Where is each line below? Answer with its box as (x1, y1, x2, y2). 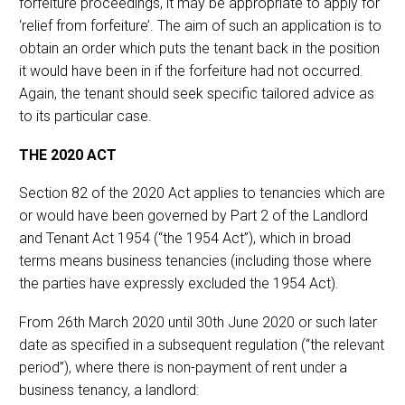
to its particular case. (19, 107, 152, 125)
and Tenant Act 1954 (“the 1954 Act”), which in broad (19, 230, 351, 248)
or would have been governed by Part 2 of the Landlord (19, 207, 368, 225)
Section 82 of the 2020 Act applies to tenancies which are (19, 184, 385, 202)
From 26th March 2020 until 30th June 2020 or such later (19, 313, 377, 331)
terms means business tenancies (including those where (19, 252, 372, 270)
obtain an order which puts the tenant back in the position (19, 39, 380, 57)
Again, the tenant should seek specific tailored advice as (19, 84, 374, 102)
